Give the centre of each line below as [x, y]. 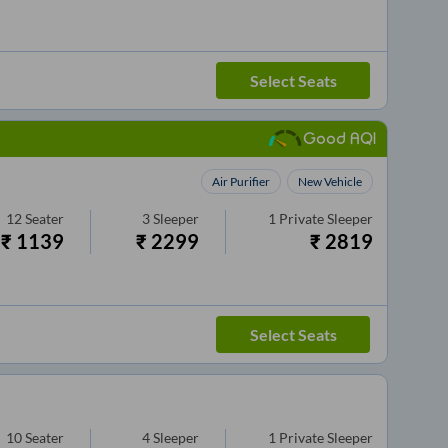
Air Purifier [241, 182]
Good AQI [340, 138]
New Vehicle [330, 182]
